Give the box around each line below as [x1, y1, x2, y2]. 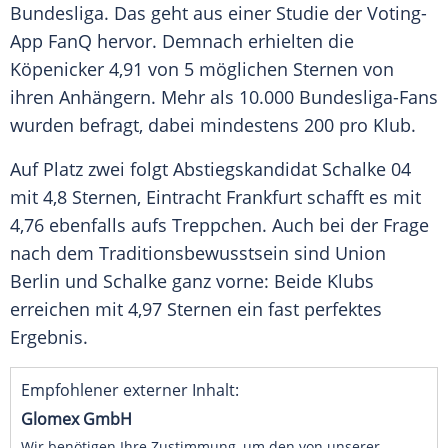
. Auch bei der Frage [262, 213, 429, 238]
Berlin [10, 269, 60, 294]
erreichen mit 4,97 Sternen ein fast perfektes [10, 297, 382, 322]
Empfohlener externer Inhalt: [21, 379, 239, 402]
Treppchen [172, 213, 262, 238]
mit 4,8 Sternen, [10, 185, 146, 210]
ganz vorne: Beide [167, 269, 327, 294]
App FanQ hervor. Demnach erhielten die [10, 29, 354, 54]
